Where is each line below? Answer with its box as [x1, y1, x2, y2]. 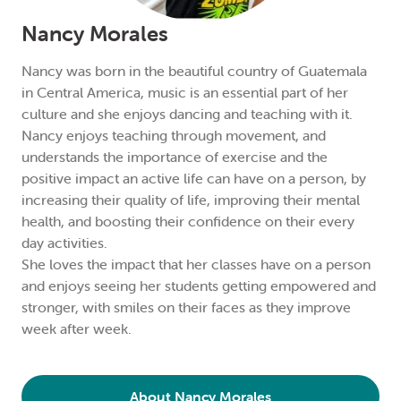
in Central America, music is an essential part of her [21, 83, 348, 101]
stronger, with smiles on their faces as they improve [21, 298, 351, 316]
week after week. [21, 320, 132, 337]
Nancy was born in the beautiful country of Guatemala [21, 62, 367, 80]
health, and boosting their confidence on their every [21, 212, 354, 230]
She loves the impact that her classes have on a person [21, 255, 371, 273]
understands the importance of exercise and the [21, 148, 328, 166]
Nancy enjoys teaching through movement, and [21, 126, 326, 144]
